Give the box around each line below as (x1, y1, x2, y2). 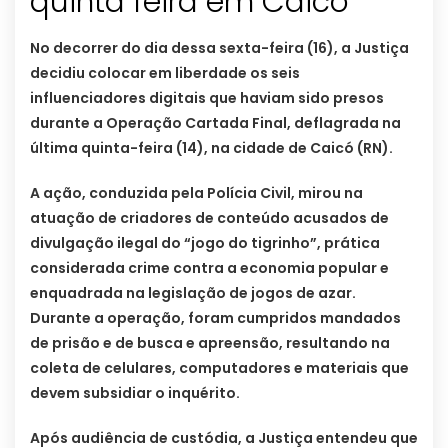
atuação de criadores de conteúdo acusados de (30, 207, 389, 228)
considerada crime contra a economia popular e (30, 257, 389, 278)
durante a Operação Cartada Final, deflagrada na (30, 112, 401, 133)
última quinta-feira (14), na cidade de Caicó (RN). (30, 137, 393, 158)
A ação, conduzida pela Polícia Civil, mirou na (30, 182, 363, 203)
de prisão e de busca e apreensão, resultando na (30, 332, 390, 353)
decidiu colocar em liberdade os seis (30, 62, 300, 83)
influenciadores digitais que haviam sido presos (30, 87, 384, 108)
